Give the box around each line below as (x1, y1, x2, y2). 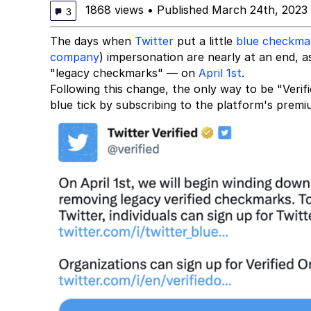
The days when (50, 34, 135, 48)
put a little (174, 34, 236, 48)
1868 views (85, 2, 147, 17)
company (50, 50, 99, 64)
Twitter (135, 34, 174, 48)
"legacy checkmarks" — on (50, 66, 199, 80)
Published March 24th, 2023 (157, 2, 308, 17)
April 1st (199, 66, 242, 80)
